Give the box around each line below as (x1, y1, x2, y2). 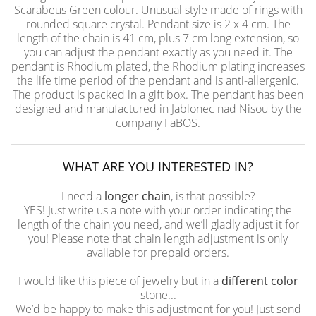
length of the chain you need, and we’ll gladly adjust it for (17, 217, 299, 232)
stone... (140, 287, 176, 303)
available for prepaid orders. (87, 245, 229, 260)
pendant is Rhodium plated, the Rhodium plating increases (11, 59, 305, 74)
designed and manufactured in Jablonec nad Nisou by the (14, 101, 302, 116)
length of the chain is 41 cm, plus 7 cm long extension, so (17, 30, 299, 46)
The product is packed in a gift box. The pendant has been (13, 87, 303, 102)
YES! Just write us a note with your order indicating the (24, 202, 292, 218)
